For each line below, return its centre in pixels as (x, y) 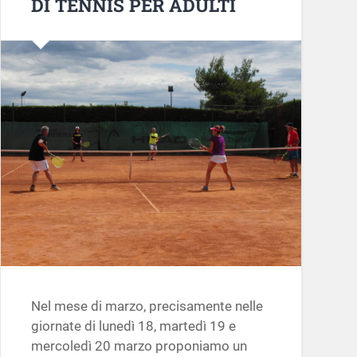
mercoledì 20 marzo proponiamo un (139, 345)
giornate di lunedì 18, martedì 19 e (133, 326)
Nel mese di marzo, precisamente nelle (147, 306)
